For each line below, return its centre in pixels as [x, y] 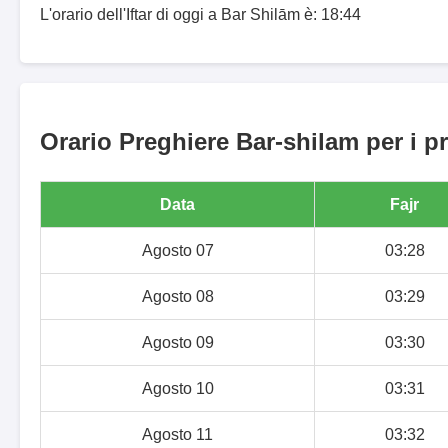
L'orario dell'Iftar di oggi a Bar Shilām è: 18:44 [200, 15]
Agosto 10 [177, 389]
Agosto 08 [177, 297]
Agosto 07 [177, 251]
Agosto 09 [177, 343]
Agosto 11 [177, 435]
